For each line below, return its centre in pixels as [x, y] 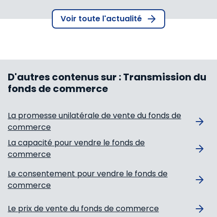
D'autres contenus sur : [65, 77]
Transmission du [165, 77]
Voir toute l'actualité [101, 18]
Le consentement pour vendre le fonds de [88, 173]
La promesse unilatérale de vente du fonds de [94, 115]
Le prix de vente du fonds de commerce [83, 208]
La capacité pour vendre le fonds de [76, 142]
